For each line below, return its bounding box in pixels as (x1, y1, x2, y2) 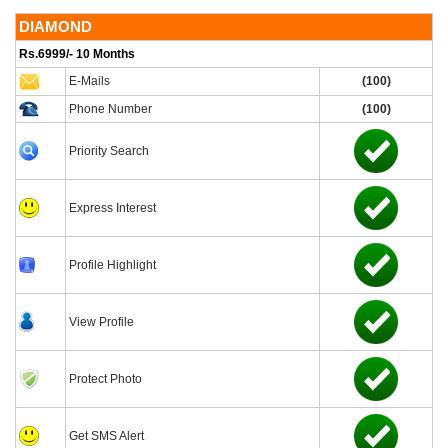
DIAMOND (19, 18, 92, 35)
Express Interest (69, 201, 156, 215)
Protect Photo (69, 372, 142, 386)
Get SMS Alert (69, 429, 144, 443)
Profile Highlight (69, 258, 156, 272)
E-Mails (69, 74, 110, 88)
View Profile (69, 315, 134, 329)
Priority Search (69, 144, 149, 158)
